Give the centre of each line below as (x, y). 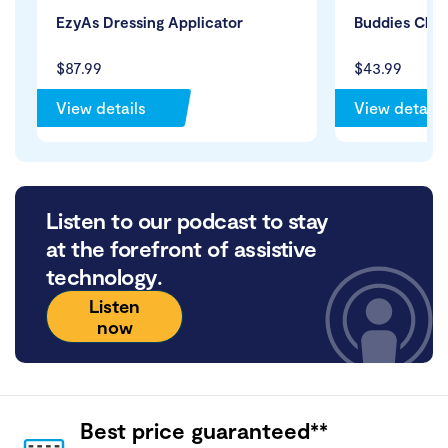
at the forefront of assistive (181, 248)
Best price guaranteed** (204, 430)
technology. (104, 276)
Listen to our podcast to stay (187, 220)
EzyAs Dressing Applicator (149, 22)
